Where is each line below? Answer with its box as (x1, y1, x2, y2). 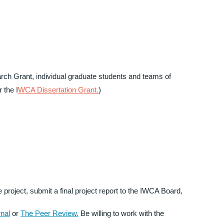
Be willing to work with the (80, 208, 164, 217)
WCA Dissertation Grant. (18, 85, 98, 94)
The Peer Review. (20, 208, 78, 217)
